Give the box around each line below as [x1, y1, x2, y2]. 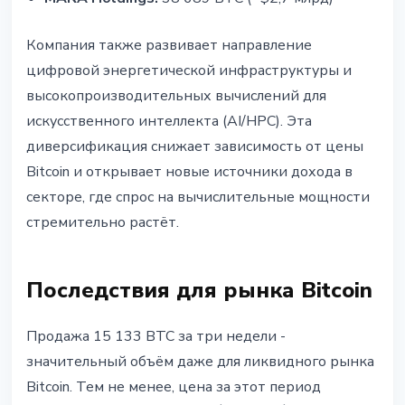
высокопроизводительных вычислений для [26, 86, 326, 107]
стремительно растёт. [26, 212, 179, 233]
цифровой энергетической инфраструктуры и [26, 61, 352, 81]
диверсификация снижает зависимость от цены [26, 137, 363, 157]
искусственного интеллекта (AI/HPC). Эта [26, 111, 312, 132]
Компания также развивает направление [26, 35, 312, 56]
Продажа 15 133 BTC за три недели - [26, 326, 286, 347]
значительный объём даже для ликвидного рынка [26, 352, 374, 372]
